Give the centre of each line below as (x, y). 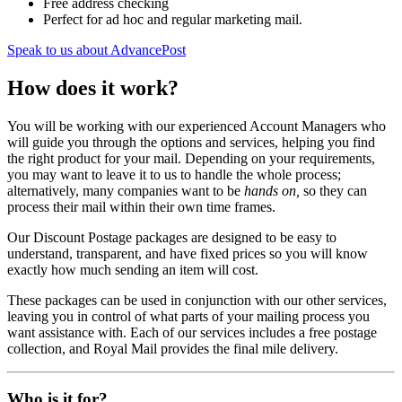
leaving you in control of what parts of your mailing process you (188, 316)
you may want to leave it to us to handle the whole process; (174, 174)
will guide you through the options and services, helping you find (191, 142)
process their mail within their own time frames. (141, 206)
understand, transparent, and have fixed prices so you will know (188, 253)
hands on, (272, 190)
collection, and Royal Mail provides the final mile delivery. (173, 348)
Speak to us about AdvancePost (96, 49)
